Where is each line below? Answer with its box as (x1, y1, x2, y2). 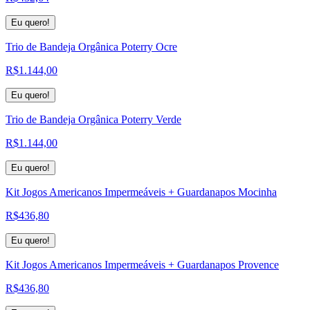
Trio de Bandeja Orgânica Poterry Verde (6, 113, 181, 125)
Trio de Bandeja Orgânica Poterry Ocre (6, 40, 177, 53)
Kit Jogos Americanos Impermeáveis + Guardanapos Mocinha (6, 185, 277, 198)
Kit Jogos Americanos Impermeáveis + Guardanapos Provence (6, 258, 279, 271)
